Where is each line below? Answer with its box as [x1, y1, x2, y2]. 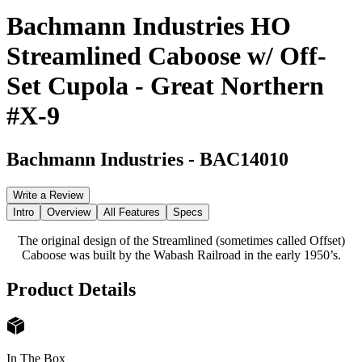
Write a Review [13, 188, 83, 201]
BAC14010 [200, 148, 288, 170]
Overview [47, 205, 90, 218]
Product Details [6, 278, 136, 300]
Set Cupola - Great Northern [6, 71, 324, 101]
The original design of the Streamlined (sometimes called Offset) [17, 233, 345, 247]
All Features [103, 205, 160, 218]
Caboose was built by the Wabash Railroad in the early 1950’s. [21, 247, 341, 262]
